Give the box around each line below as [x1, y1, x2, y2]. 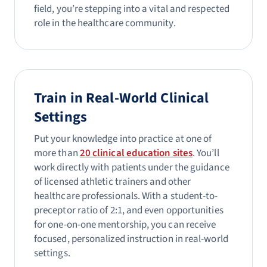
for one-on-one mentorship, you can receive [34, 218, 216, 232]
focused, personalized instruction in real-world [34, 232, 228, 246]
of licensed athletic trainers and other [34, 175, 191, 189]
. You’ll [192, 146, 219, 160]
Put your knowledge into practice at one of [34, 132, 212, 146]
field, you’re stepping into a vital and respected [34, 2, 229, 16]
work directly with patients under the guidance [34, 160, 229, 175]
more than [34, 146, 80, 160]
